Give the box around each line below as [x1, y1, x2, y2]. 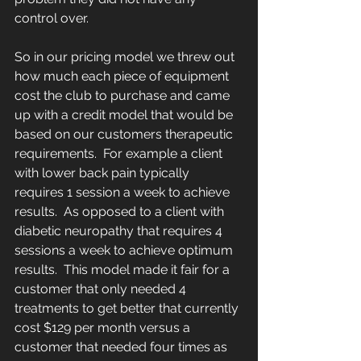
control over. [15, 10, 89, 27]
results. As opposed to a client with [15, 204, 227, 220]
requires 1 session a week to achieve [15, 185, 233, 201]
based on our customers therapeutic [15, 127, 236, 143]
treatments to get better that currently [15, 301, 242, 317]
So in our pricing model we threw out [15, 49, 238, 65]
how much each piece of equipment [15, 68, 232, 85]
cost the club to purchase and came [15, 88, 233, 104]
